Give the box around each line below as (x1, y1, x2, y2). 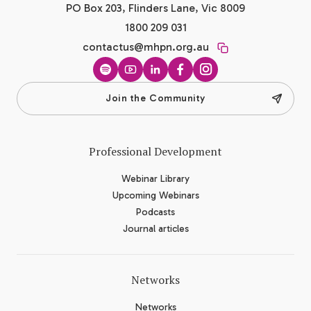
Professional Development (89, 143, 222, 159)
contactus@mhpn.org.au (83, 40, 209, 53)
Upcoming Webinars (112, 189, 199, 201)
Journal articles (122, 222, 189, 235)
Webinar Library (121, 172, 190, 185)
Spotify (104, 73, 144, 89)
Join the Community (105, 92, 206, 104)
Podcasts (136, 205, 175, 218)
